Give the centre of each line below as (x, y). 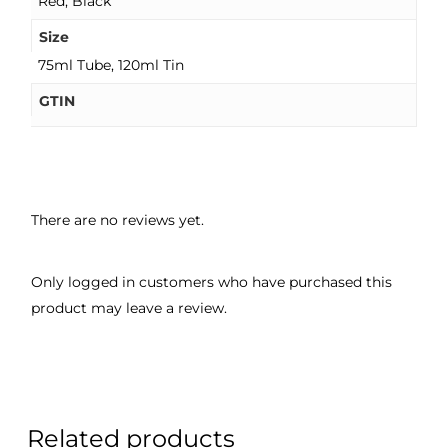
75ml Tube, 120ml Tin (110, 65)
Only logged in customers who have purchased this (211, 282)
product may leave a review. (128, 308)
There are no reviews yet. (117, 220)
